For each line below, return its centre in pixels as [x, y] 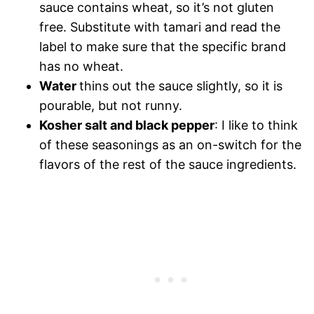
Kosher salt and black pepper [127, 125]
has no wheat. [81, 66]
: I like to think [256, 125]
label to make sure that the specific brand [163, 46]
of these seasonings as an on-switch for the [170, 144]
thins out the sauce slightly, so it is [181, 86]
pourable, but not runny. [111, 105]
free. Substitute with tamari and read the [160, 27]
